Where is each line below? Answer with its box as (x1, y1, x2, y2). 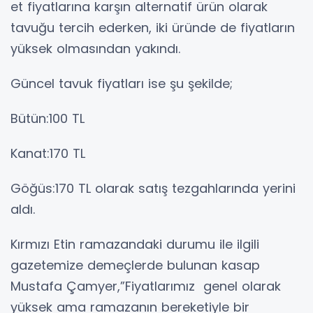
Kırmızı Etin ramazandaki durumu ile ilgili (10, 235, 259, 254)
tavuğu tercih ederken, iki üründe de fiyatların (10, 19, 295, 37)
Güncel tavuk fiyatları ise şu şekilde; (10, 75, 233, 93)
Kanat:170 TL (10, 145, 85, 163)
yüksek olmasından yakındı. (10, 40, 180, 58)
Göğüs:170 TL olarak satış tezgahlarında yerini (10, 180, 296, 198)
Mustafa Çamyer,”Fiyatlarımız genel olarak (10, 277, 281, 296)
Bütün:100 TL (10, 110, 122, 128)
